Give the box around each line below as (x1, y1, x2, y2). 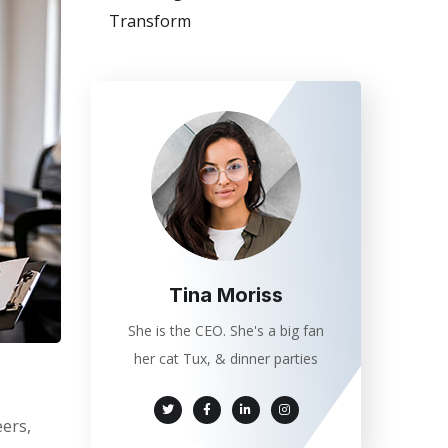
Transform (109, 9, 191, 32)
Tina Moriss (169, 282, 283, 307)
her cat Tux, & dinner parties (134, 348, 318, 368)
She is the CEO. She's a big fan (128, 320, 324, 340)
